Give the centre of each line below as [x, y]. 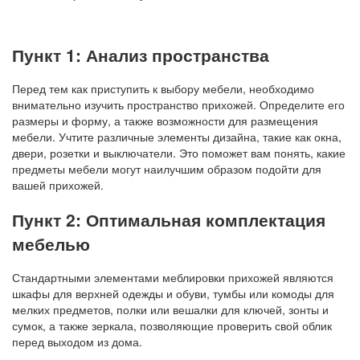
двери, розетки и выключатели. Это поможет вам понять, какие [179, 153]
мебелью [51, 243]
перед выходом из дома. [77, 342]
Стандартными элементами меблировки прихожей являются [173, 278]
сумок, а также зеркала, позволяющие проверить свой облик [172, 326]
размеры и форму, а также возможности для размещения [165, 121]
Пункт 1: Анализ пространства [141, 54]
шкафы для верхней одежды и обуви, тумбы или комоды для [173, 294]
